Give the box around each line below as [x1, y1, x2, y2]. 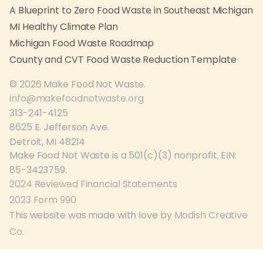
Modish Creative [174, 208, 248, 222]
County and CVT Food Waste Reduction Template [9, 53, 237, 67]
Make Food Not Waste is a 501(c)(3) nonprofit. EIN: [9, 149, 237, 163]
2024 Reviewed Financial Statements [9, 177, 177, 191]
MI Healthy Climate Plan [9, 20, 118, 34]
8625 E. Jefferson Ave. [9, 120, 109, 134]
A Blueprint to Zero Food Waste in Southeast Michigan [9, 4, 253, 18]
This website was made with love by [9, 208, 174, 222]
